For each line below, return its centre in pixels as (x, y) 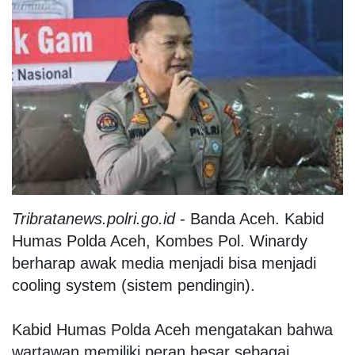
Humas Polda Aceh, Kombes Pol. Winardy (160, 240)
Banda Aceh (233, 218)
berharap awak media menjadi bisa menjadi (164, 263)
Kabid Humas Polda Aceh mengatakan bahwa (172, 329)
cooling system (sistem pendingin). (134, 285)
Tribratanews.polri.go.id (94, 218)
